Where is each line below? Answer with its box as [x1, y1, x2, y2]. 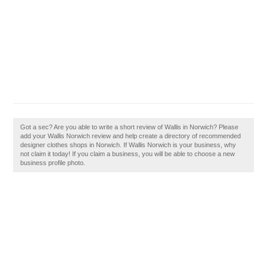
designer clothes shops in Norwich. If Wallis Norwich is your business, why [20, 141, 237, 148]
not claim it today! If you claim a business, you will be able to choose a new [20, 150, 235, 157]
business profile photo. [20, 159, 86, 166]
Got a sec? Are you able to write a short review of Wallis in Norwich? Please [20, 123, 239, 131]
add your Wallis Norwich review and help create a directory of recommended [20, 132, 241, 139]
